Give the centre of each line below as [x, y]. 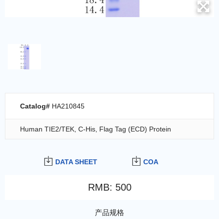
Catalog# [36, 106]
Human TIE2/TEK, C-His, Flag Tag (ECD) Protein [96, 129]
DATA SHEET [76, 162]
